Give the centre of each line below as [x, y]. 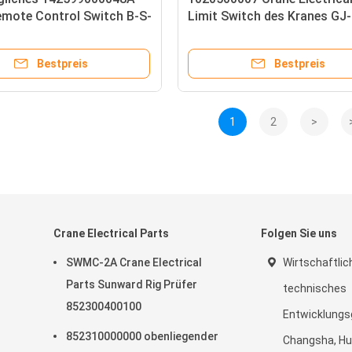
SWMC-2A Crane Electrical [134, 262]
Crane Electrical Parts [111, 233]
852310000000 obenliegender [142, 336]
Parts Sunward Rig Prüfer [132, 284]
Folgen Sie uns [299, 233]
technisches [315, 288]
